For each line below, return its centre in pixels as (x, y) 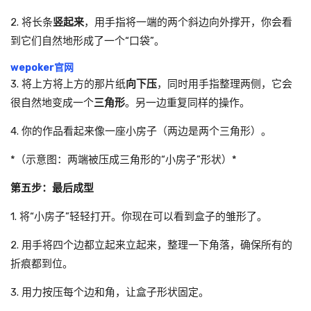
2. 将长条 (32, 22)
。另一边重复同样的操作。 (187, 103)
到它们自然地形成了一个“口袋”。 (87, 41)
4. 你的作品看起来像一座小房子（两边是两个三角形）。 (141, 131)
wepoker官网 (42, 68)
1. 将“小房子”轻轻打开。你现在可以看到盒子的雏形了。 (139, 217)
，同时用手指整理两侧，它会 (225, 84)
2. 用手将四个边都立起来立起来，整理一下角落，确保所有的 (151, 245)
